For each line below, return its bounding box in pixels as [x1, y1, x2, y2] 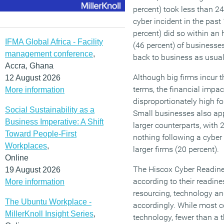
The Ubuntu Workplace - [5, 197, 91, 206]
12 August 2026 [5, 73, 60, 82]
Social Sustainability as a [5, 105, 94, 114]
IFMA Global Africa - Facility [5, 37, 103, 46]
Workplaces [5, 141, 47, 150]
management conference [5, 49, 93, 58]
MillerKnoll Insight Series [5, 209, 93, 218]
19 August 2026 [5, 165, 60, 174]
